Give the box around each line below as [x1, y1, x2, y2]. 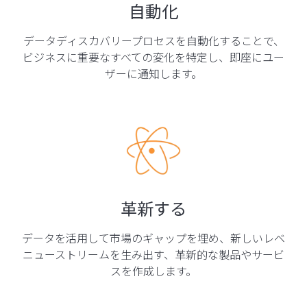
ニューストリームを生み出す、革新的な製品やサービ [23, 245, 284, 262]
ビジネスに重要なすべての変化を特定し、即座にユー [23, 48, 284, 65]
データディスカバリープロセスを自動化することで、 [23, 32, 284, 49]
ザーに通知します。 [105, 64, 202, 82]
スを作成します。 [110, 262, 197, 279]
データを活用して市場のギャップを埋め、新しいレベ [22, 229, 285, 246]
